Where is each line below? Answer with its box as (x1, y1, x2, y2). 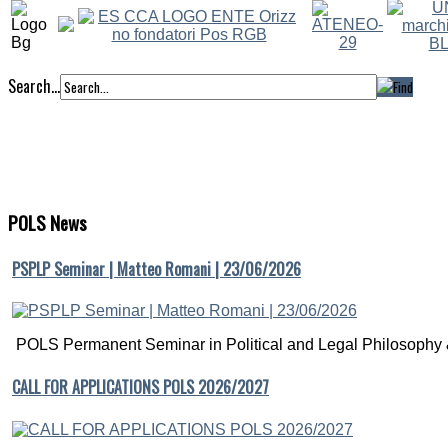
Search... (8, 74, 60, 98)
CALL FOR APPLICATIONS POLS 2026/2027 (12, 375, 269, 400)
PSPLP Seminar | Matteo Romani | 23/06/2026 (12, 256, 301, 281)
